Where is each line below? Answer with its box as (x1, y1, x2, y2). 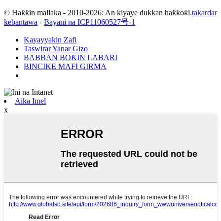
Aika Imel (15, 96, 46, 105)
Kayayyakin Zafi (24, 35, 76, 44)
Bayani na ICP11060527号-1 (44, 17, 135, 26)
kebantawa (4, 17, 37, 26)
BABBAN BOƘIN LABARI (24, 53, 117, 62)
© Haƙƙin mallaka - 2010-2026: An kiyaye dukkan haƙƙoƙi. (4, 8, 192, 17)
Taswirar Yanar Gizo (24, 44, 88, 53)
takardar (192, 8, 217, 17)
